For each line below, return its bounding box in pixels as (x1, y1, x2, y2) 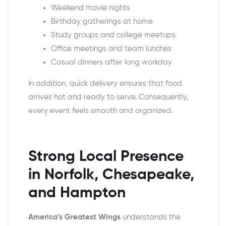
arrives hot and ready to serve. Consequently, (28, 93, 189, 101)
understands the (121, 213, 181, 221)
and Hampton (28, 185, 126, 201)
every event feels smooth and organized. (28, 106, 173, 115)
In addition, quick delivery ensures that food (28, 79, 182, 87)
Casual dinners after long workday (51, 58, 172, 66)
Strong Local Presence (28, 149, 184, 164)
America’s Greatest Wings (28, 213, 121, 221)
